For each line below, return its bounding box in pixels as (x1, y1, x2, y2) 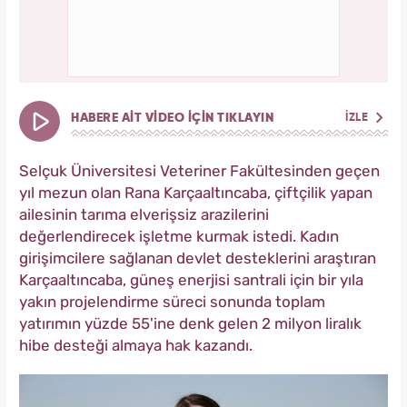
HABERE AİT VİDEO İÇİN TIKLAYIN (71, 112, 273, 125)
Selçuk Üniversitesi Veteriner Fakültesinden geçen (19, 162, 380, 181)
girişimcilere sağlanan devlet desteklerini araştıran (19, 249, 376, 268)
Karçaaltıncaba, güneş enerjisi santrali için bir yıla (19, 271, 363, 290)
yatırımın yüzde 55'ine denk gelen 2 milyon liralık (19, 314, 362, 333)
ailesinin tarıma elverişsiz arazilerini (19, 205, 269, 224)
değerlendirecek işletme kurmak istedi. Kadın (19, 227, 339, 246)
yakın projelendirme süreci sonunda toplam (19, 293, 325, 312)
